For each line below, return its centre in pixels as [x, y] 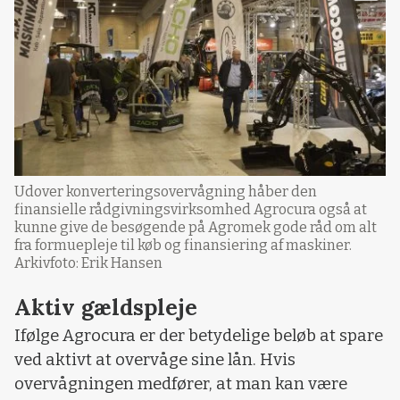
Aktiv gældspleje [106, 308]
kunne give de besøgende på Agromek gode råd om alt [196, 228]
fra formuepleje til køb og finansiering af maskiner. [183, 246]
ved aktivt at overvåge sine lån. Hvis [155, 360]
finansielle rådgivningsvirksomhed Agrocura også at [191, 210]
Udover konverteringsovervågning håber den [166, 192]
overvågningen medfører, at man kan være [181, 384]
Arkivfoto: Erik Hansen [88, 263]
